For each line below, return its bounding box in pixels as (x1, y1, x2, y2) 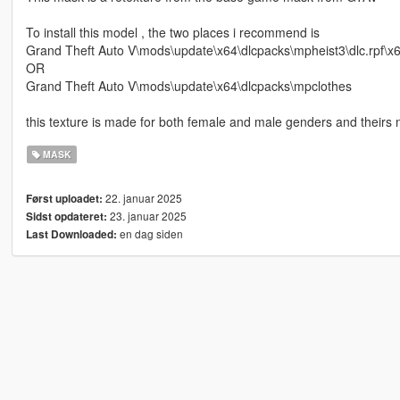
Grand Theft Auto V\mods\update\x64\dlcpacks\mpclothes (25, 77, 352, 96)
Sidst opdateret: (25, 209, 107, 225)
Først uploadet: (25, 191, 103, 207)
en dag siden (116, 226, 183, 242)
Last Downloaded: (25, 227, 117, 243)
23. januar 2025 (106, 208, 187, 224)
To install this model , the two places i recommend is (25, 23, 320, 42)
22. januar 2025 (102, 190, 182, 206)
